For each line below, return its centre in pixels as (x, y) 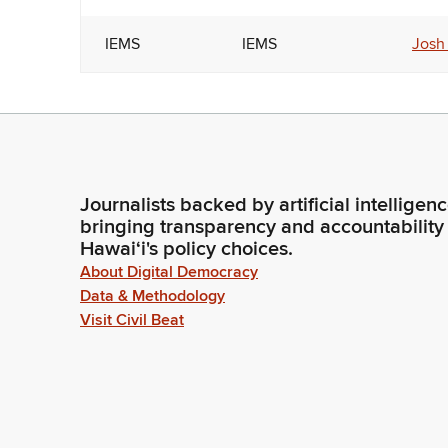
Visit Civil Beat (132, 320)
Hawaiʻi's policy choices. (186, 249)
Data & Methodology (152, 296)
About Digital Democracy (169, 272)
